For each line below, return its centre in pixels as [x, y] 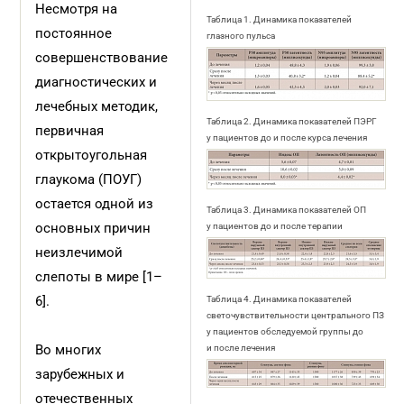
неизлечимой [79, 252]
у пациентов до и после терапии [274, 226]
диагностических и [96, 82]
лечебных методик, [97, 106]
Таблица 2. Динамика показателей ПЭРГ [291, 121]
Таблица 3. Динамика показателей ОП [286, 210]
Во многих [69, 350]
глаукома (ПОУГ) [89, 179]
